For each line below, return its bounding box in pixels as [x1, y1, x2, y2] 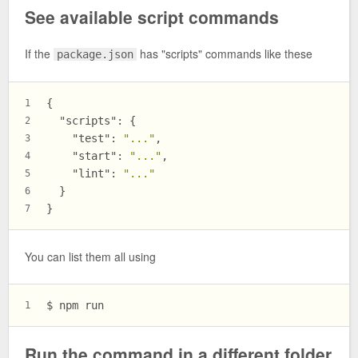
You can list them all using [25, 249, 156, 265]
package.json [57, 48, 134, 62]
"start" [72, 149, 117, 162]
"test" [72, 131, 110, 145]
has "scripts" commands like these [137, 46, 313, 62]
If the [25, 46, 54, 62]
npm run [59, 298, 104, 312]
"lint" [72, 166, 110, 180]
